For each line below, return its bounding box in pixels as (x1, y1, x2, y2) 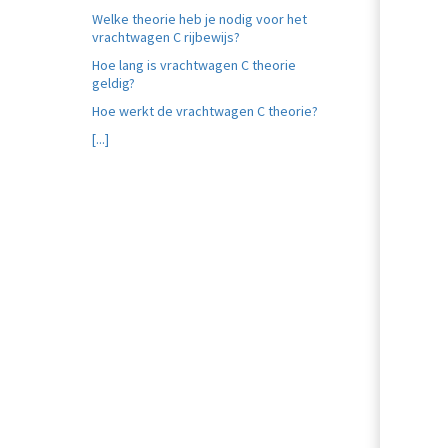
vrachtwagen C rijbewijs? (92, 28, 240, 46)
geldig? (92, 74, 135, 92)
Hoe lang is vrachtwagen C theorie (92, 56, 296, 74)
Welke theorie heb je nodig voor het (92, 10, 307, 28)
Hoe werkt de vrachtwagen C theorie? (92, 102, 318, 120)
